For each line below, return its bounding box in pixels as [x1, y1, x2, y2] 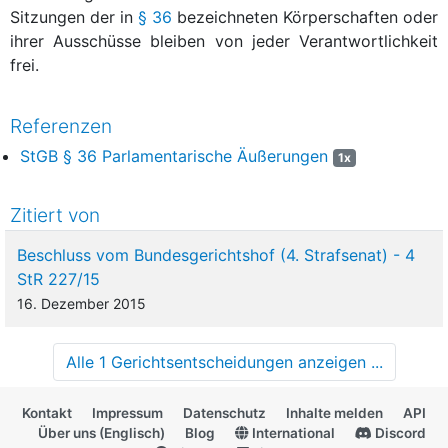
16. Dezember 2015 [17, 294, 146, 312]
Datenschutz [183, 404, 266, 421]
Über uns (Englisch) [38, 424, 165, 441]
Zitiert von [10, 202, 100, 227]
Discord [372, 424, 426, 441]
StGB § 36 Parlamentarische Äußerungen [20, 145, 328, 166]
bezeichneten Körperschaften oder [172, 6, 438, 27]
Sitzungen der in [10, 6, 138, 27]
